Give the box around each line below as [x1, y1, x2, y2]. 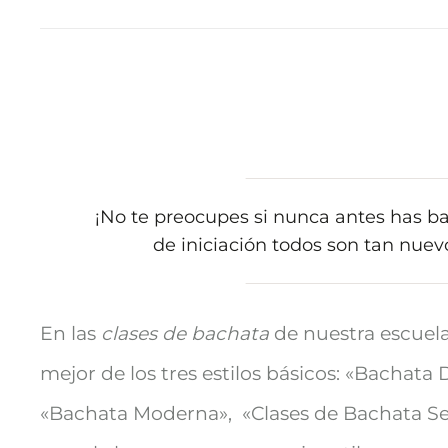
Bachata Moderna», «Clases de [49, 402, 343, 426]
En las [40, 322, 101, 346]
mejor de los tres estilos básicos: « [40, 362, 354, 386]
